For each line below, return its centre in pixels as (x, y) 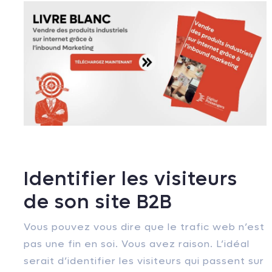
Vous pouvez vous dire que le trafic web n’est (144, 226)
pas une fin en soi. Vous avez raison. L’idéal (137, 243)
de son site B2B (98, 202)
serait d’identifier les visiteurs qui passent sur (144, 260)
